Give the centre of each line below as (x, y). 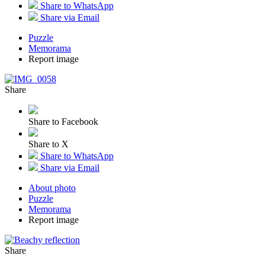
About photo (52, 188)
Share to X (49, 144)
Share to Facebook (63, 121)
